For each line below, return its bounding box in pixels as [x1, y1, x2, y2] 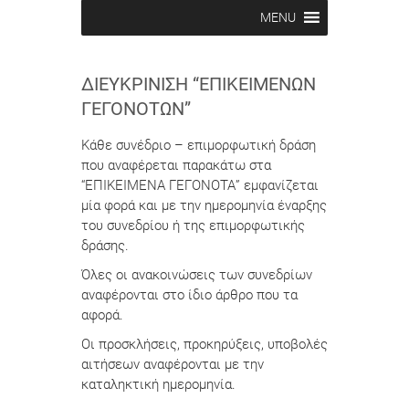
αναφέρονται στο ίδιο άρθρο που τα [81, 287, 298, 304]
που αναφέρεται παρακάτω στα [81, 157, 271, 174]
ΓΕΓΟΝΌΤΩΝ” [81, 98, 191, 121]
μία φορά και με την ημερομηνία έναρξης [81, 197, 327, 215]
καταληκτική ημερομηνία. [81, 376, 236, 393]
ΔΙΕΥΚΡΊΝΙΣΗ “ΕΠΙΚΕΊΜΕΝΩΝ [81, 73, 316, 96]
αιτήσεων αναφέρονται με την [81, 356, 264, 373]
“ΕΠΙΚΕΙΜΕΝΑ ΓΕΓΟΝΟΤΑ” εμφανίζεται [81, 177, 319, 194]
